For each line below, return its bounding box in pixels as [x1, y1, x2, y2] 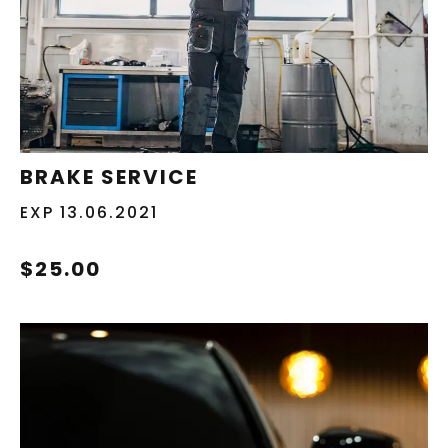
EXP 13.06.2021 [20, 200, 158, 224]
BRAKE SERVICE [20, 162, 198, 191]
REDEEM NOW [275, 114, 398, 138]
